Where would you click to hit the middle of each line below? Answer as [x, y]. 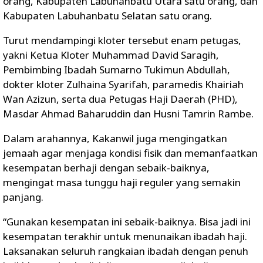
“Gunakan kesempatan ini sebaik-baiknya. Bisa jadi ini [127, 221]
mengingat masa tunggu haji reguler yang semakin [122, 182]
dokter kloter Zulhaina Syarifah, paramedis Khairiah [123, 84]
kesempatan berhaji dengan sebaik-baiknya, [106, 167]
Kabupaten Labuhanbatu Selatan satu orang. [107, 15]
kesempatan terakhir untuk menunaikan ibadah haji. [125, 236]
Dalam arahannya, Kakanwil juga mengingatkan [115, 138]
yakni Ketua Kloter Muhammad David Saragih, [111, 55]
